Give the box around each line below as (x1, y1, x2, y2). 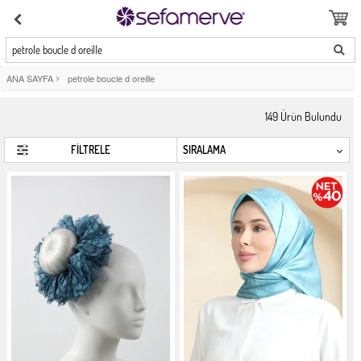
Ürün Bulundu (278, 109, 342, 123)
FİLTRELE (71, 143, 110, 156)
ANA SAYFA (6, 71, 53, 85)
